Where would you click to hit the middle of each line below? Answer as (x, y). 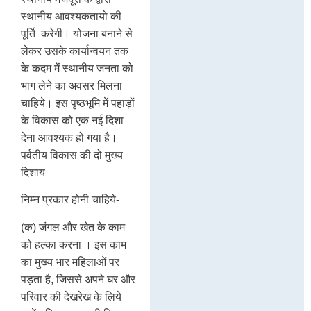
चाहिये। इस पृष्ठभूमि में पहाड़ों (78, 103)
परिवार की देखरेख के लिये (71, 296)
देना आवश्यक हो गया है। (69, 137)
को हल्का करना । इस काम (74, 244)
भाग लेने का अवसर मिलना (72, 85)
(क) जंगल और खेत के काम (73, 227)
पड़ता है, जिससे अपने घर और (78, 279)
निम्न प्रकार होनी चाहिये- (70, 200)
